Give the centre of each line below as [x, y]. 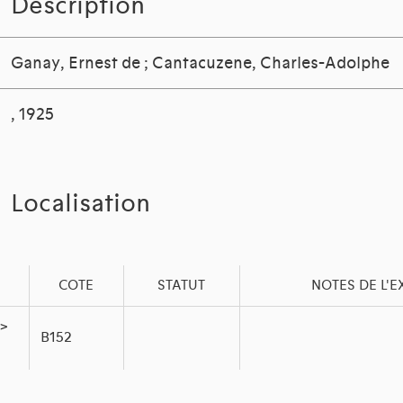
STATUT [182, 286]
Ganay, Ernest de [76, 63]
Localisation [81, 204]
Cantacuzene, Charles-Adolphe [271, 63]
